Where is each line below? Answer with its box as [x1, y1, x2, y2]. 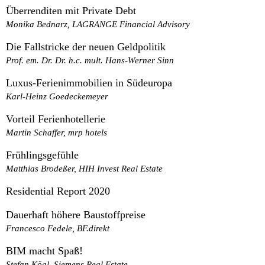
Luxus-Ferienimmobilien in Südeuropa [6, 76, 172, 89]
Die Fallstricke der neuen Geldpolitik [6, 40, 166, 53]
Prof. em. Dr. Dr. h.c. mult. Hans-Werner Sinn [6, 54, 174, 65]
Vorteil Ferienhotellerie [6, 112, 105, 125]
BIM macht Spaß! [6, 244, 83, 257]
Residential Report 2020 [6, 185, 110, 197]
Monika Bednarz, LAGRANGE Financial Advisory [6, 18, 190, 29]
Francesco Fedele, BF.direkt [6, 222, 109, 233]
